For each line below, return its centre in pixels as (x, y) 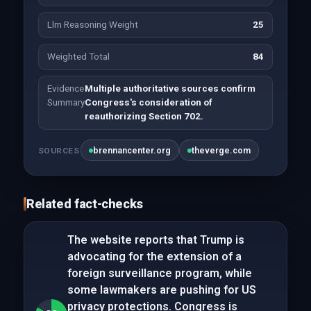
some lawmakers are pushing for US (161, 290)
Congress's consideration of (148, 102)
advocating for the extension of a (154, 257)
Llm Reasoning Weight (92, 25)
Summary (66, 102)
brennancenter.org (132, 150)
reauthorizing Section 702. (144, 116)
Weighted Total (78, 57)
